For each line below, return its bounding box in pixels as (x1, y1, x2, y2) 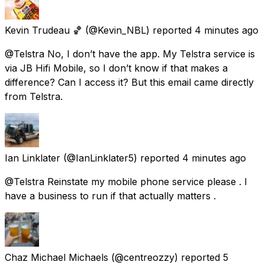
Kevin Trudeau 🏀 (5, 24, 82, 36)
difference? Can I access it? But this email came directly (5, 76, 254, 88)
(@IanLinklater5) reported (63, 151, 179, 164)
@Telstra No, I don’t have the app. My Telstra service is (5, 47, 255, 60)
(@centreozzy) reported (111, 251, 220, 263)
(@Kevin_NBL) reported (85, 24, 192, 36)
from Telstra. (5, 90, 63, 102)
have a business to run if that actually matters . (5, 189, 216, 202)
